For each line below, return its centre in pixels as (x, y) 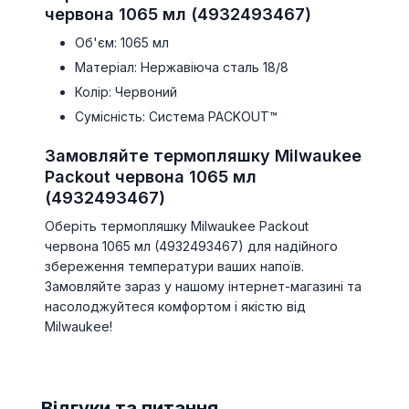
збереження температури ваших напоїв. (174, 266)
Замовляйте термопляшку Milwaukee (203, 156)
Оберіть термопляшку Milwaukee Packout (177, 226)
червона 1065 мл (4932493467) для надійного (191, 246)
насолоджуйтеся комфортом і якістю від (175, 306)
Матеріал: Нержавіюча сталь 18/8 (182, 67)
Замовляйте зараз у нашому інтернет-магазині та (203, 286)
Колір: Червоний (126, 92)
